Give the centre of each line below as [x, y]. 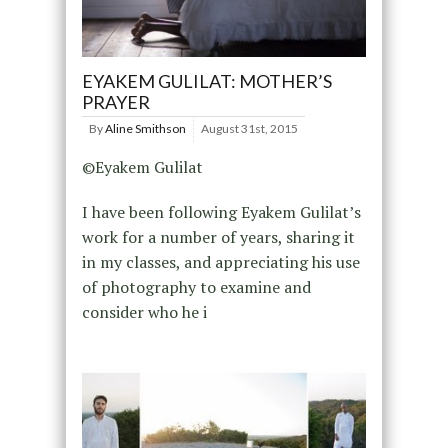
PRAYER [115, 102]
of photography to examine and [196, 287]
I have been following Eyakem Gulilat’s [221, 212]
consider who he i [144, 312]
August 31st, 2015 [249, 129]
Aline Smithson [145, 129]
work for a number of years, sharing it [218, 237]
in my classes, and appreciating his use [220, 262]
